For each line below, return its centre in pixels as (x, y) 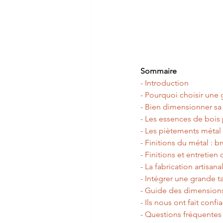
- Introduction (165, 83)
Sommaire (159, 71)
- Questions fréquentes (181, 215)
